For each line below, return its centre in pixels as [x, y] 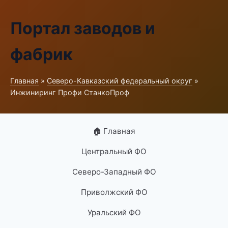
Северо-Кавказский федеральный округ [120, 81]
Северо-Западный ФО [114, 172]
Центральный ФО [114, 151]
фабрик [41, 54]
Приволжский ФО [114, 192]
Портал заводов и [83, 28]
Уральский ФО [114, 212]
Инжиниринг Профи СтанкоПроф [70, 92]
